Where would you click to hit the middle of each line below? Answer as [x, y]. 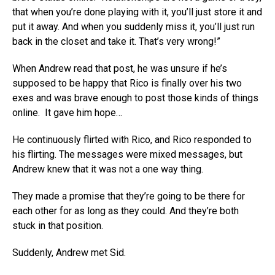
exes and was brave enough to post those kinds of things [135, 98]
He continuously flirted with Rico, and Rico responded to [132, 140]
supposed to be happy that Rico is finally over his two [127, 83]
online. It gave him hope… [67, 113]
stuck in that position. [58, 226]
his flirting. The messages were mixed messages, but [127, 154]
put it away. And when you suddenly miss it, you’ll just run [134, 27]
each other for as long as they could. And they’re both [126, 211]
